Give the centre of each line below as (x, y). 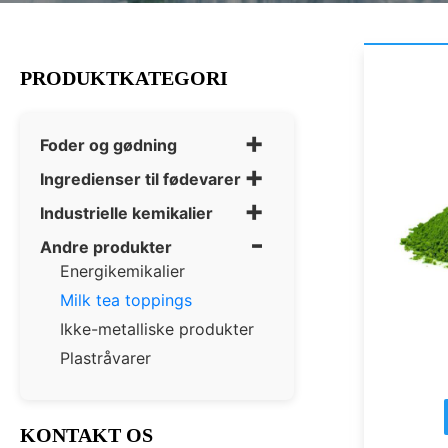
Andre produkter (106, 247)
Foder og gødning (108, 145)
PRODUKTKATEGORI (124, 78)
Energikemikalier (122, 271)
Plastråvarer (105, 358)
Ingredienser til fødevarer (140, 179)
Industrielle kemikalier (126, 213)
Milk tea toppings (126, 300)
